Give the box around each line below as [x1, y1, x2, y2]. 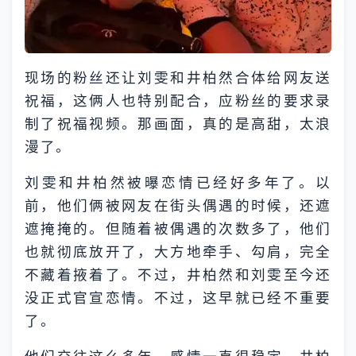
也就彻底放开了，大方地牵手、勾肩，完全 [25, 242, 331, 260]
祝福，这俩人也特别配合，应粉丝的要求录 [25, 91, 331, 109]
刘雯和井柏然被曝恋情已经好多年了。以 [25, 173, 331, 191]
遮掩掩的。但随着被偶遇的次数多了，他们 [25, 219, 331, 237]
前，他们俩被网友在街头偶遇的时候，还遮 [25, 196, 331, 214]
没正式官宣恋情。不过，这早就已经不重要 [25, 288, 331, 306]
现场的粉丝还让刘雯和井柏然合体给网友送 [25, 68, 331, 86]
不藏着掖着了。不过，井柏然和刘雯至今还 [25, 265, 331, 283]
